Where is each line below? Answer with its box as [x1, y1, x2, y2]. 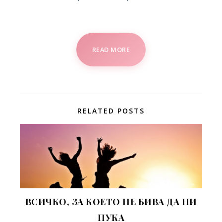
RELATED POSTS [77, 106, 145, 115]
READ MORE [92, 45, 130, 54]
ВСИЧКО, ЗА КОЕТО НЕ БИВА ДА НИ [25, 195, 197, 208]
